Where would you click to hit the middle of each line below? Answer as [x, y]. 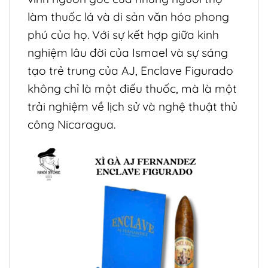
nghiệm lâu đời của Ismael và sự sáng [128, 53]
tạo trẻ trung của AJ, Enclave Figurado [130, 71]
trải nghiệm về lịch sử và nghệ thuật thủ [133, 107]
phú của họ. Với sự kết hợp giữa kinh [123, 35]
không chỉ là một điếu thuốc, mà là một [132, 89]
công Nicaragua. [71, 125]
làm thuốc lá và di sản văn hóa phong [128, 17]
